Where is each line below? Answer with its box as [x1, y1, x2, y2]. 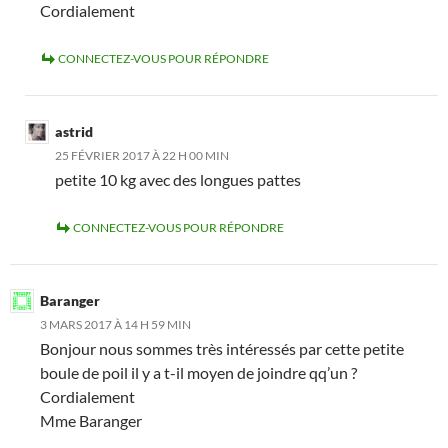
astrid [55, 123, 93, 141]
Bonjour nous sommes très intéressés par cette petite [40, 339, 404, 359]
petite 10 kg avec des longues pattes [55, 170, 301, 190]
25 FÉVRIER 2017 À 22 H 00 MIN [55, 148, 229, 164]
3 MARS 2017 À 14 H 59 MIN [40, 317, 191, 333]
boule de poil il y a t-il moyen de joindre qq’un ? [40, 363, 357, 383]
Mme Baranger [40, 411, 142, 431]
